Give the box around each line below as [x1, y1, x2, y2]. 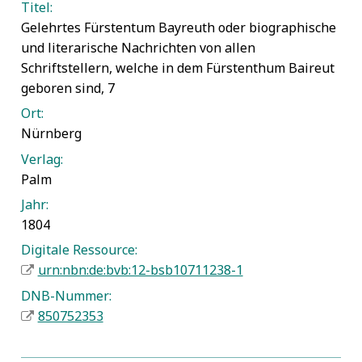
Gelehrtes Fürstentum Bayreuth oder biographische [20, 18, 336, 36]
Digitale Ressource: [20, 241, 137, 259]
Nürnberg [20, 124, 82, 143]
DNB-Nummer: [20, 286, 112, 305]
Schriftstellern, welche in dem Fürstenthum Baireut [20, 58, 335, 77]
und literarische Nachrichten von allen [20, 38, 255, 57]
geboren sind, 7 [20, 78, 115, 97]
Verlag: [20, 149, 63, 168]
